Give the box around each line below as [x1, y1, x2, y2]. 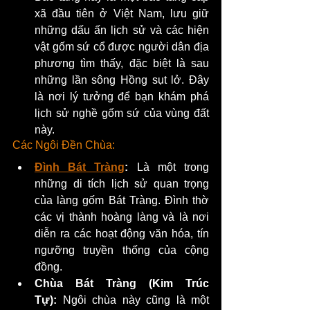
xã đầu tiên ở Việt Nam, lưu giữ [35, 7, 209, 19]
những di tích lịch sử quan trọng [35, 177, 209, 190]
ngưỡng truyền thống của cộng [35, 244, 209, 256]
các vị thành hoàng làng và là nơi [35, 210, 209, 223]
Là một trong [128, 161, 210, 173]
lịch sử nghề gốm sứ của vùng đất [35, 107, 209, 119]
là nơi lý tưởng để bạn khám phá [35, 90, 209, 102]
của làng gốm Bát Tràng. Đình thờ [35, 194, 209, 206]
